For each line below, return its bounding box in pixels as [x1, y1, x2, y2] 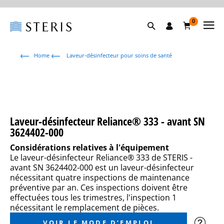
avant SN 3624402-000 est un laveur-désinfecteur [10, 162, 194, 173]
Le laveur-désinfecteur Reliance [10, 152, 127, 163]
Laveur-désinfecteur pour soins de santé [65, 51, 172, 59]
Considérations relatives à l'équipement [10, 142, 169, 153]
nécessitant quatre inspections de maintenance [10, 172, 189, 183]
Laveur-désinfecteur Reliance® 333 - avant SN [10, 113, 205, 128]
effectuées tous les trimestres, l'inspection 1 [10, 192, 176, 203]
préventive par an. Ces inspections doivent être [10, 182, 187, 193]
